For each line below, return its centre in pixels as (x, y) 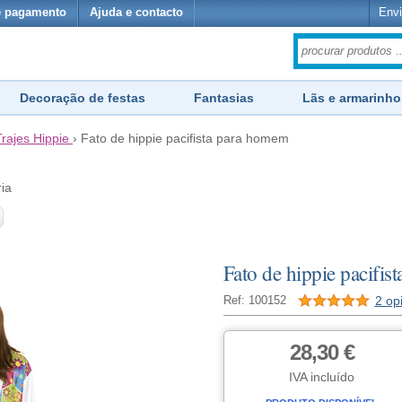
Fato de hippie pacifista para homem (185, 138)
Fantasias (224, 98)
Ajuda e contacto (136, 13)
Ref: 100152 (254, 301)
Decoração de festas (83, 98)
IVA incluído (322, 377)
